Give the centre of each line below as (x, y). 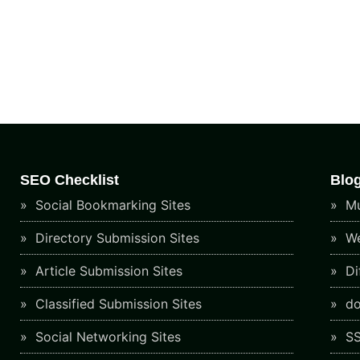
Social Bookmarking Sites (111, 205)
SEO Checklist (70, 180)
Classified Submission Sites (117, 304)
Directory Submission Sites (116, 238)
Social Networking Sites (106, 337)
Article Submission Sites (107, 271)
